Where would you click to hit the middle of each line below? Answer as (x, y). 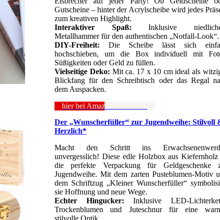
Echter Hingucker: (94, 201)
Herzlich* (70, 131)
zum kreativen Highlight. (93, 19)
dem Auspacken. (80, 89)
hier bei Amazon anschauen (105, 106)
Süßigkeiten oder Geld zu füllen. (105, 63)
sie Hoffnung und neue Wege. (101, 192)
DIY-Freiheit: (82, 45)
